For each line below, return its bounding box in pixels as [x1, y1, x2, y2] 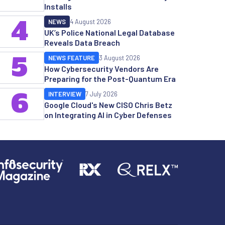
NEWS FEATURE [48, 53, 95, 62]
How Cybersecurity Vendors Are [44, 63, 159, 73]
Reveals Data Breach [44, 37, 120, 47]
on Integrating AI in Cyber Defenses [44, 109, 172, 120]
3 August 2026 [99, 53, 140, 62]
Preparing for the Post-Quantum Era [44, 73, 176, 83]
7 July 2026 [85, 89, 118, 98]
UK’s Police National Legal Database [44, 27, 175, 37]
